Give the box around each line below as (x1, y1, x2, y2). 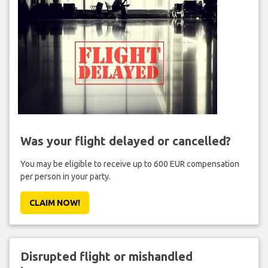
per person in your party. (20, 171, 111, 181)
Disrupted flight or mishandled (20, 249, 193, 263)
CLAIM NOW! (29, 197, 80, 208)
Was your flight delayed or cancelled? (20, 133, 231, 148)
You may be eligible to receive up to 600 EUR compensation (20, 159, 239, 169)
